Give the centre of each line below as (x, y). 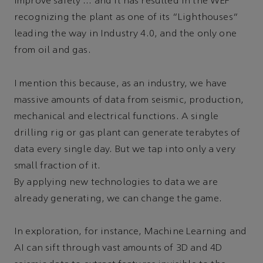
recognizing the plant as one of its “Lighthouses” (126, 18)
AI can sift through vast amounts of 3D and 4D (118, 248)
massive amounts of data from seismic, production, (129, 100)
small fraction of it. (58, 166)
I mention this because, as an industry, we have (121, 84)
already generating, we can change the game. (118, 199)
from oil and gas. (53, 51)
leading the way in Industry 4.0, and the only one (125, 34)
